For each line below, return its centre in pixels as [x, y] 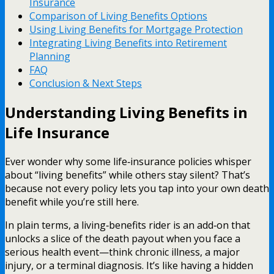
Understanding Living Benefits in [126, 113]
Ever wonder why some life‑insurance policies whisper [128, 161]
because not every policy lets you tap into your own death [137, 188]
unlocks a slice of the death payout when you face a [123, 238]
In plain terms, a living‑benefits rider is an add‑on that [128, 225]
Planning [50, 57]
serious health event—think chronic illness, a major [122, 252]
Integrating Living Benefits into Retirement [128, 43]
